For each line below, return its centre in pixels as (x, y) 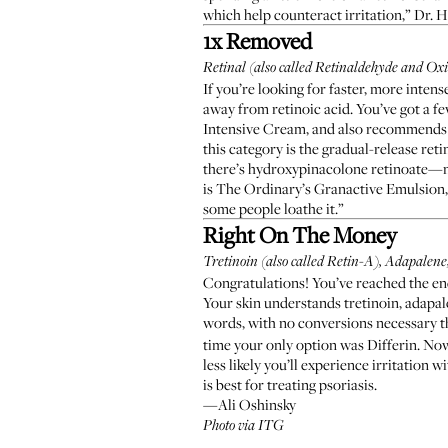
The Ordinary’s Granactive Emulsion (330, 188)
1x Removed (257, 40)
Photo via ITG (243, 426)
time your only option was (285, 344)
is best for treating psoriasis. (290, 384)
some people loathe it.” (273, 208)
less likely (232, 364)
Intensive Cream (254, 128)
